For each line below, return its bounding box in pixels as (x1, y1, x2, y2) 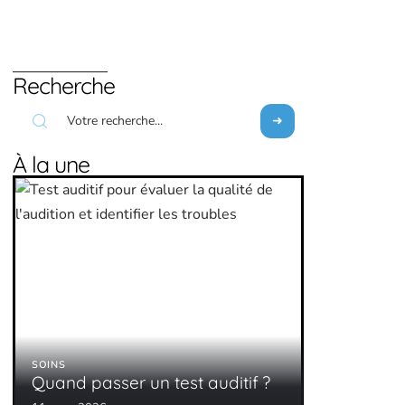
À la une (13, 150, 89, 178)
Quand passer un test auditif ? (32, 372, 270, 393)
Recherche (13, 71, 115, 99)
